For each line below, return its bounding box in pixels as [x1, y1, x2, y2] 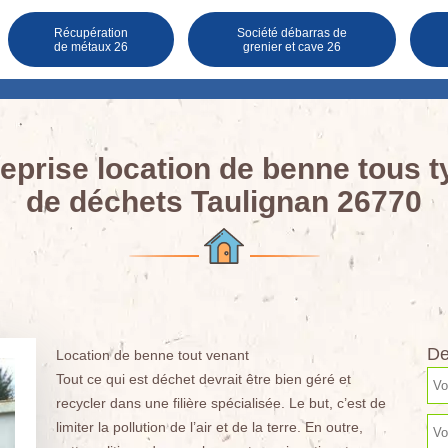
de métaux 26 [53, 39, 128, 54]
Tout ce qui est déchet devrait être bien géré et [55, 371, 351, 387]
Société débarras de [236, 25, 347, 40]
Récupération [53, 25, 128, 40]
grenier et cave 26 [242, 39, 341, 54]
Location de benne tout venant [55, 347, 249, 363]
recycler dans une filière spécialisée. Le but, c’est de [55, 395, 386, 411]
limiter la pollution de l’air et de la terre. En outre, [55, 419, 363, 435]
